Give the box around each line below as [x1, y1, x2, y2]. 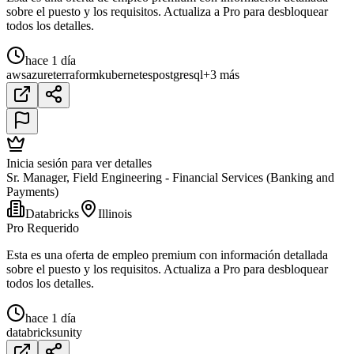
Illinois [98, 206, 132, 220]
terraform [53, 67, 99, 81]
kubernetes [99, 67, 153, 81]
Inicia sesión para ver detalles [6, 156, 152, 170]
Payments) [6, 184, 58, 198]
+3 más [203, 67, 239, 81]
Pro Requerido [6, 220, 79, 235]
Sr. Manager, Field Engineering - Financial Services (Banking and [6, 170, 334, 184]
